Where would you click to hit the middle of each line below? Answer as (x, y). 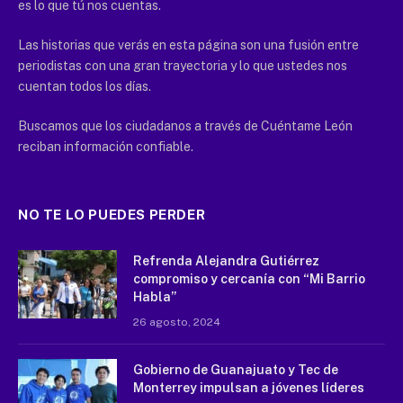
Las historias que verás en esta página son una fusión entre (188, 45)
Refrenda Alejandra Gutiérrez (226, 260)
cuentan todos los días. (85, 86)
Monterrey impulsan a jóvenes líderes (249, 387)
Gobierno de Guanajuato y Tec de (236, 369)
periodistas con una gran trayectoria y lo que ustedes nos (183, 65)
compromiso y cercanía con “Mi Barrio (249, 278)
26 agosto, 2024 (177, 322)
